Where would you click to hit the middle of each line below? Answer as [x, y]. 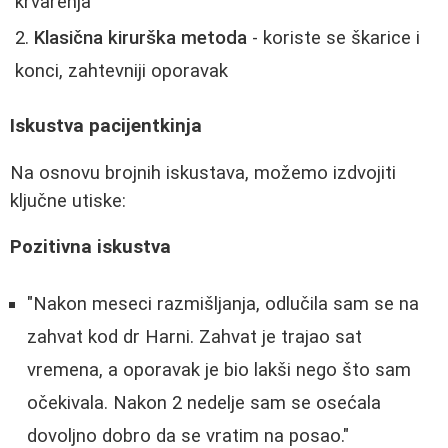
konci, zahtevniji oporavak [121, 71]
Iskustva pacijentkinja [106, 125]
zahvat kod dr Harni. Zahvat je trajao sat [194, 336]
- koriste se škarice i [333, 38]
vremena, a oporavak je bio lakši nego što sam [219, 369]
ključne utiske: [68, 200]
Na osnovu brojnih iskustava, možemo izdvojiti [203, 172]
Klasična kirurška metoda [140, 38]
